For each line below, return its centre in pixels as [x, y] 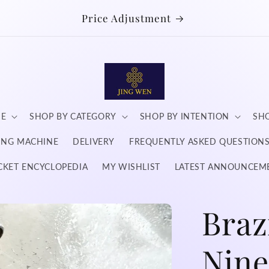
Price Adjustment [126, 18]
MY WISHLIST [131, 167]
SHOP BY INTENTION [184, 116]
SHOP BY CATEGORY [73, 116]
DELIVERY [94, 141]
